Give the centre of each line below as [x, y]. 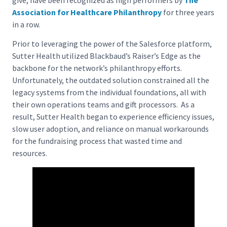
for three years [188, 12]
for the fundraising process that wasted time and [97, 141]
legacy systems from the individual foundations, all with [109, 92]
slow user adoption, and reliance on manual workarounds [110, 129]
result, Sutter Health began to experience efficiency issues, [113, 117]
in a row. [26, 24]
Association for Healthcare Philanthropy [87, 12]
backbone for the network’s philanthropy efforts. [98, 68]
